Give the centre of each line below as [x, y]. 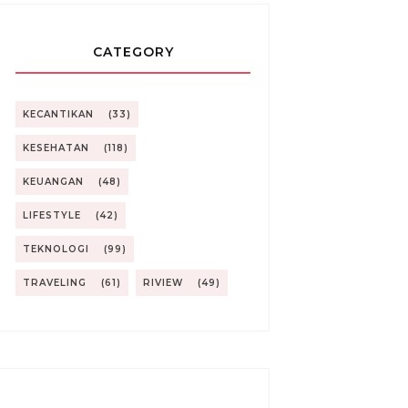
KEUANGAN [53, 181]
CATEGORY [133, 51]
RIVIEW [163, 282]
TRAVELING [55, 282]
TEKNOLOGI [56, 249]
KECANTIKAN [58, 114]
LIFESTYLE [52, 215]
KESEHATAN [56, 148]
